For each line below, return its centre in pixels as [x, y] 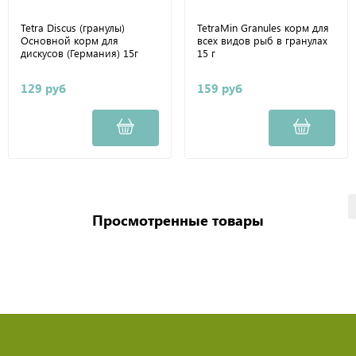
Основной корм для [70, 40]
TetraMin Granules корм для [263, 27]
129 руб [43, 88]
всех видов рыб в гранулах [262, 40]
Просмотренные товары [178, 220]
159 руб [220, 88]
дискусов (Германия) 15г [79, 52]
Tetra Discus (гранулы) [73, 27]
